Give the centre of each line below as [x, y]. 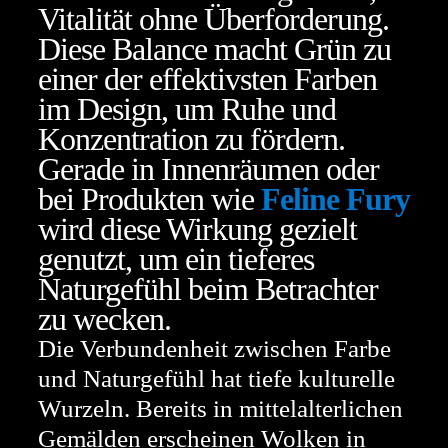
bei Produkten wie [149, 199]
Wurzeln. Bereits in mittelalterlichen [220, 408]
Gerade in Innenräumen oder [208, 169]
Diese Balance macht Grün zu [214, 49]
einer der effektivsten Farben [207, 79]
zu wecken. [104, 319]
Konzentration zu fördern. [191, 139]
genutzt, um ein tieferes [176, 259]
